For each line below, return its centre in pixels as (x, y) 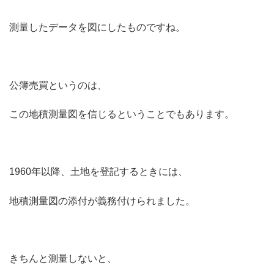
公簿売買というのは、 (58, 85)
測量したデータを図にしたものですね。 (97, 28)
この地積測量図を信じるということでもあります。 (122, 114)
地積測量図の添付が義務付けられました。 (102, 201)
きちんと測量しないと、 (63, 258)
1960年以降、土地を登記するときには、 (98, 172)
